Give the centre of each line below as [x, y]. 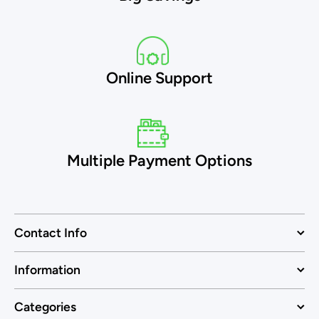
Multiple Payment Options [159, 161]
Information [47, 270]
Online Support [159, 78]
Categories [45, 307]
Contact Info [51, 232]
